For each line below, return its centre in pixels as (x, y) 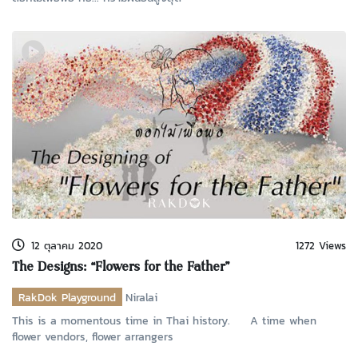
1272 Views (320, 246)
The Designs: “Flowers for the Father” (121, 268)
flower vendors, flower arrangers (93, 336)
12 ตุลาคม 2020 (67, 246)
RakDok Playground (67, 297)
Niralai (141, 297)
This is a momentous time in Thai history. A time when (164, 320)
